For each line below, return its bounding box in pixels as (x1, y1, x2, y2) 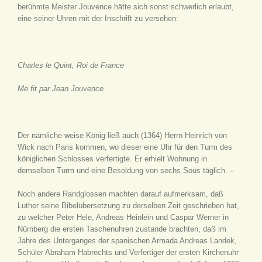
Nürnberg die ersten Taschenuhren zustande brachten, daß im (18, 225, 226, 233)
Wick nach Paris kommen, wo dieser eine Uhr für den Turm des (18, 143, 232, 151)
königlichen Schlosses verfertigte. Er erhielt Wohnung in (18, 154, 207, 163)
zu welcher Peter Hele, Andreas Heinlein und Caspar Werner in (18, 213, 229, 222)
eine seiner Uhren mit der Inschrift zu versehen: (18, 14, 178, 23)
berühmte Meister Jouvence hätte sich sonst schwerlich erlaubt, (18, 2, 234, 11)
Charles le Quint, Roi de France (18, 61, 124, 70)
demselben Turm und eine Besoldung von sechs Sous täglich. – (18, 166, 234, 175)
